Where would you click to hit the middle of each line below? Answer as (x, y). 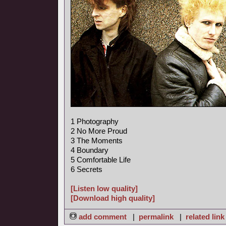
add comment (103, 217)
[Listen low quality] (104, 188)
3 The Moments (97, 140)
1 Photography (95, 121)
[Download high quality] (113, 198)
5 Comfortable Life (101, 160)
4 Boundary (90, 150)
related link (205, 217)
